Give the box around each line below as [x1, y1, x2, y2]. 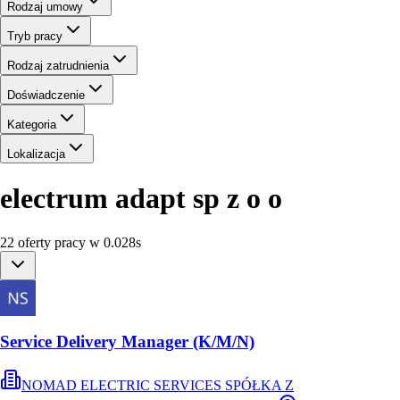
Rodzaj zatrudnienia [7, 58, 109, 72]
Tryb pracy [7, 29, 62, 43]
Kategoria [7, 117, 56, 131]
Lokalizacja [7, 146, 65, 161]
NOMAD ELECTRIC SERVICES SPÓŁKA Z [21, 378, 294, 394]
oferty [18, 234, 51, 250]
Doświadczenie [7, 87, 85, 102]
